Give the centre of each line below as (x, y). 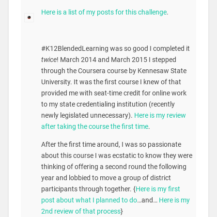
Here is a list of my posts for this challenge (104, 12)
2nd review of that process (81, 212)
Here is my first (158, 189)
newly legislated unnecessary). (87, 115)
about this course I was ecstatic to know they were (116, 156)
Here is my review (160, 115)
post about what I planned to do (89, 201)
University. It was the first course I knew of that (111, 82)
